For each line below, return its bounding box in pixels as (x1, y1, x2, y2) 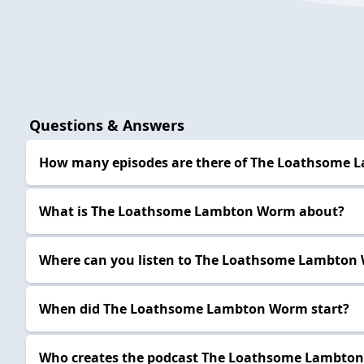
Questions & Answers (29, 115, 184, 136)
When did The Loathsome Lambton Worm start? (39, 300, 349, 318)
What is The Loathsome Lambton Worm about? (39, 202, 344, 221)
